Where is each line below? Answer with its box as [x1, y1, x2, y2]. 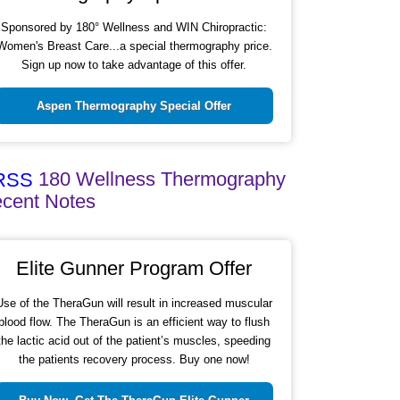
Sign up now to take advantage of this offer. [21, 58, 247, 72]
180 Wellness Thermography [37, 168, 286, 191]
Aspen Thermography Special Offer [37, 99, 232, 113]
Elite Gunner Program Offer [16, 257, 253, 280]
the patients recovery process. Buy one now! [18, 353, 250, 367]
